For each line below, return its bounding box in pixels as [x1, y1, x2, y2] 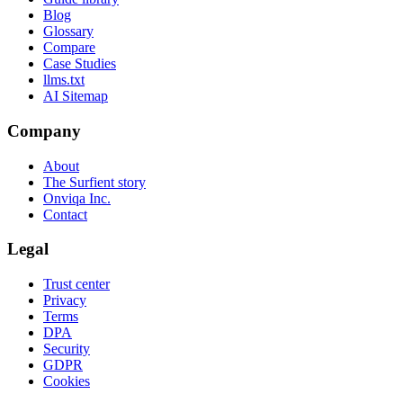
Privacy [43, 291, 86, 308]
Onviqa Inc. [43, 190, 111, 206]
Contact [43, 206, 87, 222]
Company [7, 121, 81, 140]
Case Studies [43, 56, 116, 72]
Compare [43, 40, 95, 56]
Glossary [43, 23, 94, 40]
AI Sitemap [43, 88, 108, 104]
